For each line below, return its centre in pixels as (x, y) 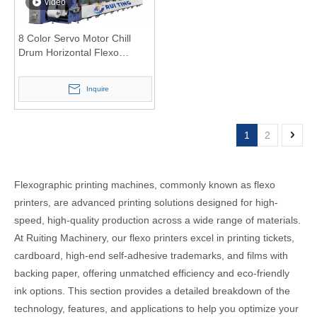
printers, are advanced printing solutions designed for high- (146, 203)
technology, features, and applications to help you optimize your (156, 309)
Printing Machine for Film (74, 67)
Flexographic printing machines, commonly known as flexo (145, 185)
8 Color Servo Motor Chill (75, 39)
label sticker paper (59, 81)
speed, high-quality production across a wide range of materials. (157, 220)
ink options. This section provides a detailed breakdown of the (152, 291)
